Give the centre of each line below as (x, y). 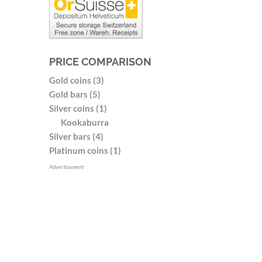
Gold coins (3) (76, 80)
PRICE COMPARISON (100, 61)
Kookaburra (85, 122)
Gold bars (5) (75, 94)
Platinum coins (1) (85, 150)
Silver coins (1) (78, 108)
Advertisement (66, 167)
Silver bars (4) (76, 136)
